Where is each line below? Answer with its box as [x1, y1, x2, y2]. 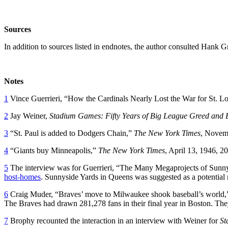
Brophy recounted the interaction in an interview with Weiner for [8, 216, 220, 225]
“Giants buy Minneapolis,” [8, 146, 98, 155]
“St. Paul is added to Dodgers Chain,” [8, 128, 134, 137]
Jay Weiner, [8, 111, 49, 120]
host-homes [4, 172, 41, 181]
